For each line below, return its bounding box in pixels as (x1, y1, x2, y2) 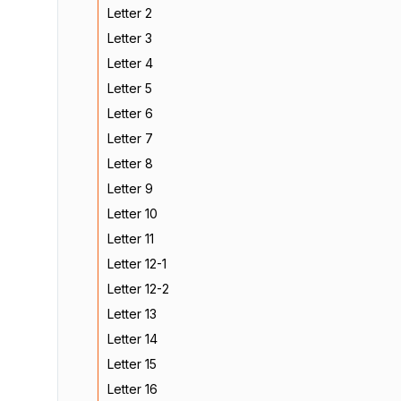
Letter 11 (107, 231, 154, 246)
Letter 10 (107, 206, 158, 221)
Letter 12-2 (107, 281, 169, 296)
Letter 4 (107, 55, 153, 71)
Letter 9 (107, 181, 153, 196)
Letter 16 (107, 381, 158, 397)
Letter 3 (107, 30, 152, 46)
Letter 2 (107, 5, 152, 21)
